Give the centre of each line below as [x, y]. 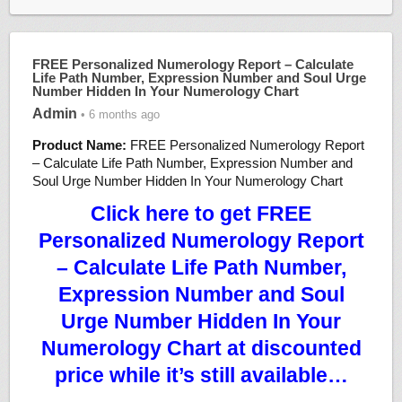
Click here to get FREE [201, 214]
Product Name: [79, 145]
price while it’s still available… [201, 376]
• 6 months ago [118, 115]
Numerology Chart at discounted [201, 349]
